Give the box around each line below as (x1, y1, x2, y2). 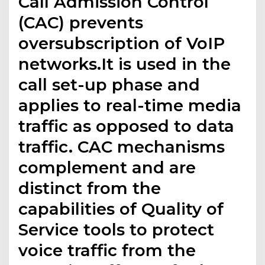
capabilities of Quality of (18, 199, 224, 219)
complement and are (18, 157, 196, 178)
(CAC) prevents (18, 12, 144, 33)
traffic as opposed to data (18, 116, 235, 137)
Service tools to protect (18, 219, 215, 240)
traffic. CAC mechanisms (18, 137, 225, 157)
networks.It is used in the (18, 54, 231, 75)
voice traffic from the (18, 240, 196, 261)
